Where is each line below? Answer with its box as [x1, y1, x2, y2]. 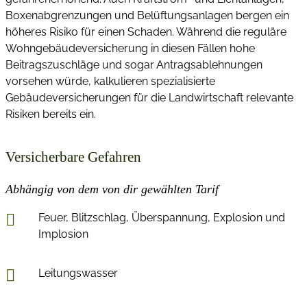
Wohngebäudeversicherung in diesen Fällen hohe [5, 42, 255, 56]
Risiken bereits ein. [5, 108, 96, 121]
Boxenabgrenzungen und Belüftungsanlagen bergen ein [5, 9, 289, 23]
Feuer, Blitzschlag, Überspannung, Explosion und [38, 211, 285, 225]
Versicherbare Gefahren [5, 148, 141, 165]
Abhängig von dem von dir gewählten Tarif [5, 182, 219, 196]
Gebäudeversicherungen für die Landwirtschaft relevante [5, 91, 293, 105]
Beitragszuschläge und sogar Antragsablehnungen [5, 58, 262, 72]
